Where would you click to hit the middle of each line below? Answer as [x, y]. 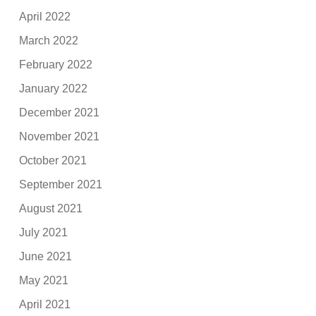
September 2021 [61, 184]
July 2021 [44, 232]
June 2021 [46, 256]
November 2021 [60, 136]
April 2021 [45, 304]
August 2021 [51, 208]
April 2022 [45, 16]
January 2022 [54, 88]
